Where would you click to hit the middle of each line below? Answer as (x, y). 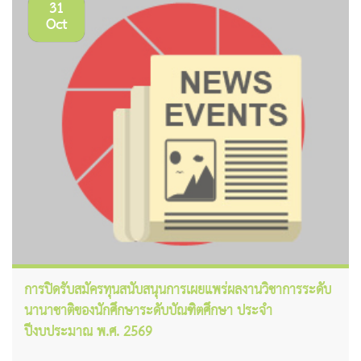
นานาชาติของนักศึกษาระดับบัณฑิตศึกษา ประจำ (148, 312)
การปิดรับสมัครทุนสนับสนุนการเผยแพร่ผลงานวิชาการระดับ (178, 291)
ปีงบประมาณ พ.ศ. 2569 (88, 333)
